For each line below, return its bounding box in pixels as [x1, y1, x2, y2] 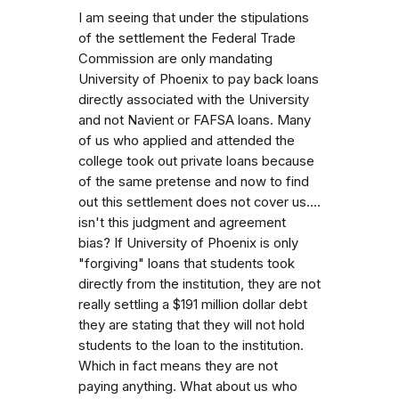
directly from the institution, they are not [78, 275, 321, 292]
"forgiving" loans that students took [78, 255, 295, 272]
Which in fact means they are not [78, 357, 278, 374]
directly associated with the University [78, 91, 309, 108]
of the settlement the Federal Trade [78, 29, 296, 46]
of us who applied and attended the [78, 132, 295, 149]
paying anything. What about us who [78, 378, 297, 395]
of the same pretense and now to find [78, 173, 309, 190]
